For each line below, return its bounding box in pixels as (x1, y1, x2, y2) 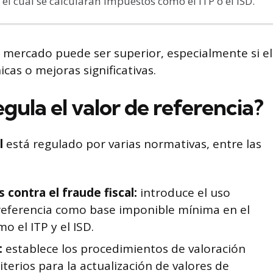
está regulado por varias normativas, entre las (3, 136, 261, 152)
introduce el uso (137, 185, 230, 200)
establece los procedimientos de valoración (2, 241, 246, 257)
